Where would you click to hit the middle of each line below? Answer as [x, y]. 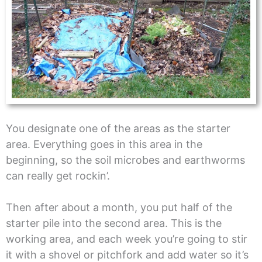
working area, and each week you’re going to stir [126, 239]
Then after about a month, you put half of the [119, 207]
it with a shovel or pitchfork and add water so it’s [127, 254]
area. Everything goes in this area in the [104, 144]
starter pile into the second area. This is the [113, 223]
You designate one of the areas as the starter [118, 128]
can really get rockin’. [58, 175]
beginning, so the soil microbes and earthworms [125, 160]
